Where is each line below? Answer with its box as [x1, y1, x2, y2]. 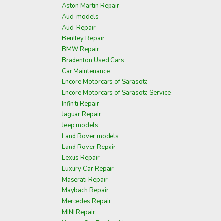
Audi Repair [62, 23, 96, 32]
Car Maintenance [62, 67, 110, 75]
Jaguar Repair [62, 110, 101, 119]
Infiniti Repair [62, 99, 99, 108]
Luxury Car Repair [62, 164, 114, 173]
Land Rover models [62, 132, 119, 141]
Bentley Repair [62, 34, 105, 43]
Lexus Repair [62, 153, 100, 162]
